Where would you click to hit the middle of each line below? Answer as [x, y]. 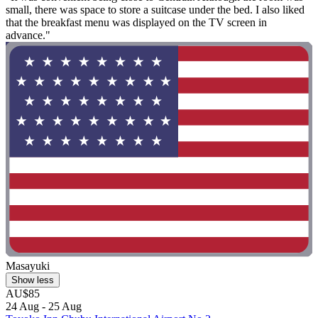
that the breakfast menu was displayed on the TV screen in [136, 23]
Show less [33, 280]
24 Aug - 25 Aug [44, 306]
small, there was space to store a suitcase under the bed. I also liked [155, 10]
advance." [28, 35]
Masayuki [28, 265]
